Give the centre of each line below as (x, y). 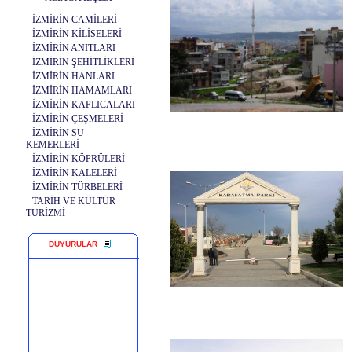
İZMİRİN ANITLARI (74, 48)
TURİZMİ (46, 213)
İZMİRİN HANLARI (73, 76)
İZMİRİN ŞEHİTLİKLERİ (83, 62)
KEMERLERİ (53, 145)
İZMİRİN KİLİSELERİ (77, 34)
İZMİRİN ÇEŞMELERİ (78, 119)
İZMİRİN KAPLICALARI (84, 104)
